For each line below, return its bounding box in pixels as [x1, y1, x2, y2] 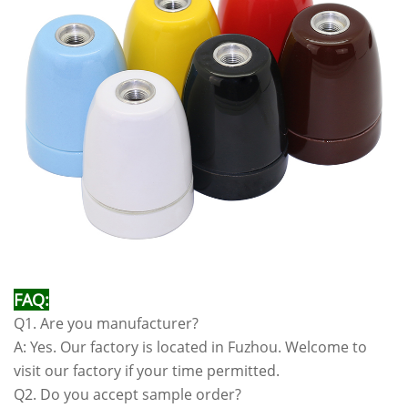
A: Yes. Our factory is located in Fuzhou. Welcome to [14, 336, 367, 357]
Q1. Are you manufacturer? [14, 312, 199, 333]
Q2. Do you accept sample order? [14, 383, 241, 404]
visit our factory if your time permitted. [14, 360, 280, 381]
